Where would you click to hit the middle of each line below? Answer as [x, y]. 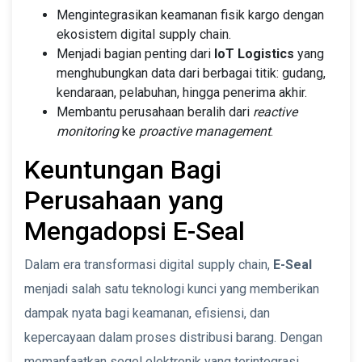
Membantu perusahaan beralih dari [155, 112]
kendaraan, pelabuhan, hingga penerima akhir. [182, 92]
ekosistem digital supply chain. [144, 34]
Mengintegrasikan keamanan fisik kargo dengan [190, 15]
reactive [275, 112]
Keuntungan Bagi [123, 169]
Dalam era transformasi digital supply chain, [149, 264]
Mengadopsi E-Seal [135, 231]
